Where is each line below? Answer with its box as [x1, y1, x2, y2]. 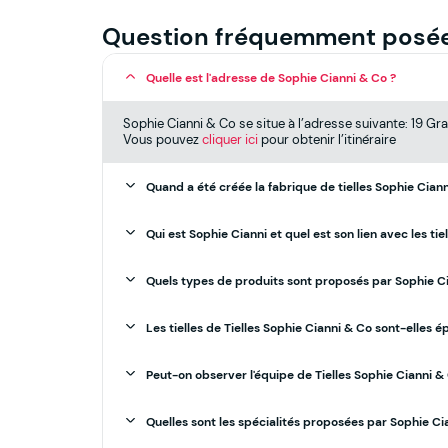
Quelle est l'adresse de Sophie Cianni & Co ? [145, 69, 396, 86]
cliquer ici [202, 130, 258, 148]
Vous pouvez [123, 130, 202, 148]
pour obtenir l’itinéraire [258, 130, 396, 148]
